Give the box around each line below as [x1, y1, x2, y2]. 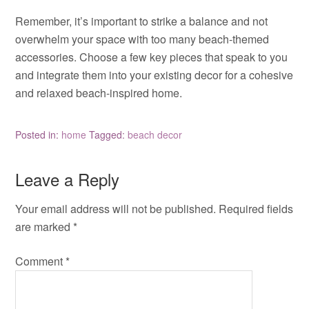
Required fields [219, 201, 294, 217]
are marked [15, 219, 74, 235]
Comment [15, 253, 66, 269]
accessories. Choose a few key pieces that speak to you [15, 49, 288, 65]
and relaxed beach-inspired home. [15, 85, 183, 101]
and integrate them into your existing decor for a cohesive [15, 67, 294, 83]
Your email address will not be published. [15, 201, 217, 217]
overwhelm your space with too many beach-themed [15, 31, 270, 47]
